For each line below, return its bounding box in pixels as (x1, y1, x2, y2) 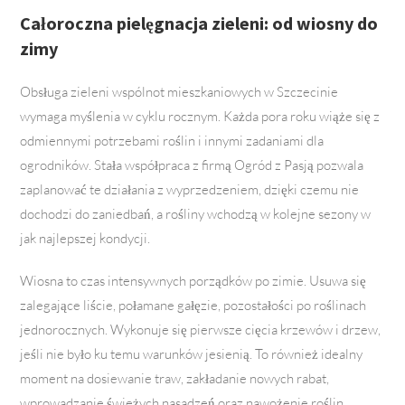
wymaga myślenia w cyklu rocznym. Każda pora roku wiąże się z (20, 108, 381, 126)
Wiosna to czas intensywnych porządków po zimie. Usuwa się (20, 272, 367, 290)
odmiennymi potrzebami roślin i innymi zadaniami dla (20, 132, 325, 150)
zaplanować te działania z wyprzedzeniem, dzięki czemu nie (20, 181, 360, 199)
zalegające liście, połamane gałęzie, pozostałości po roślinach (20, 297, 367, 315)
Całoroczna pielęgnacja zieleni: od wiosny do (20, 12, 379, 35)
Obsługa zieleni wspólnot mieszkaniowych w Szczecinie (20, 83, 339, 101)
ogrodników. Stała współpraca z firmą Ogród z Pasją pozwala (20, 156, 364, 174)
